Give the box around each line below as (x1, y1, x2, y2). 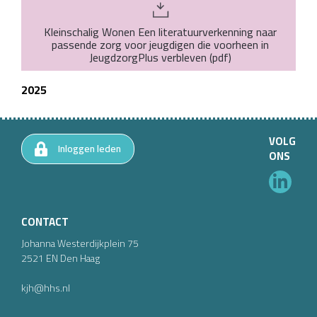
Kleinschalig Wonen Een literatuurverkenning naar (44, 21, 277, 42)
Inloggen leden (58, 139, 121, 158)
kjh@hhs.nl (21, 279, 70, 297)
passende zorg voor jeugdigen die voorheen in (52, 33, 269, 55)
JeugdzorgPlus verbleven (89, 46, 207, 68)
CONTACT (21, 212, 69, 232)
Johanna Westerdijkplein (21, 234, 125, 253)
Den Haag (60, 249, 100, 267)
